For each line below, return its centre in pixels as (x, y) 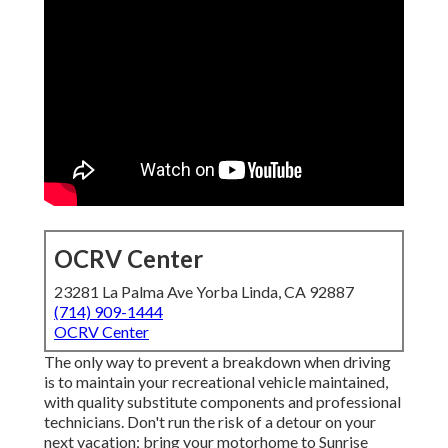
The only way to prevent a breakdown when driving (217, 362)
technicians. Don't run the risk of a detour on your (210, 422)
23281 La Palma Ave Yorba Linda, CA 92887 (204, 292)
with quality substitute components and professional (222, 402)
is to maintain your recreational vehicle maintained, (216, 382)
